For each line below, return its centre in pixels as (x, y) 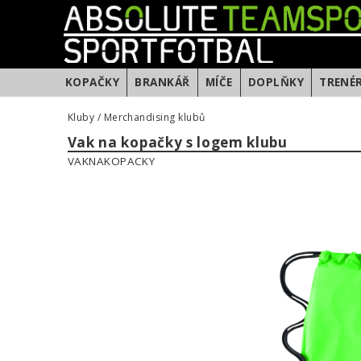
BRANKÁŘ (162, 82)
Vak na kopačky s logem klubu (177, 142)
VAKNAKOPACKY (111, 162)
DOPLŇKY (276, 82)
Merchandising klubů (154, 117)
